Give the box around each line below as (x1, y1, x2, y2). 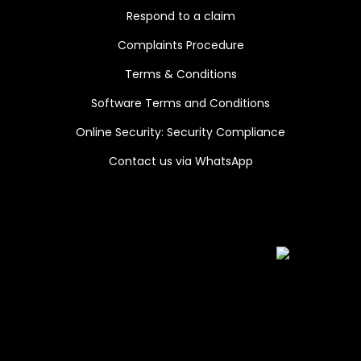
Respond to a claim (126, 7, 235, 24)
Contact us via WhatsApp (108, 152, 253, 169)
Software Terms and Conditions (91, 94, 270, 111)
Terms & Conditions (124, 65, 237, 82)
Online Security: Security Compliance (76, 123, 285, 140)
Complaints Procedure (117, 36, 244, 53)
